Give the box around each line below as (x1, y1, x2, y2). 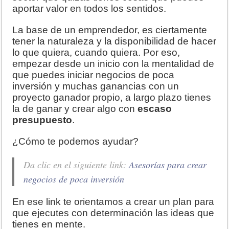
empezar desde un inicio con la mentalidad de (12, 58, 215, 70)
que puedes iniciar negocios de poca (12, 70, 175, 81)
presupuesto (12, 114, 73, 126)
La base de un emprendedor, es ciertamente (12, 25, 208, 36)
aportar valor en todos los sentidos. (12, 3, 167, 14)
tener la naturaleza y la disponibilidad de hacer (12, 36, 217, 47)
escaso (138, 103, 172, 114)
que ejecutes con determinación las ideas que (12, 208, 215, 219)
